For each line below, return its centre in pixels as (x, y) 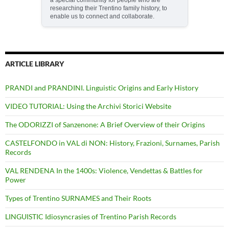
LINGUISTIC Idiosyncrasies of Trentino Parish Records (91, 216)
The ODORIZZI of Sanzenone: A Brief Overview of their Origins (105, 124)
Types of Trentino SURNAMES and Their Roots (78, 198)
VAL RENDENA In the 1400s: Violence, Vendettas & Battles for (104, 170)
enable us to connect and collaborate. (102, 16)
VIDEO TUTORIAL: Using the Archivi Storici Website (88, 106)
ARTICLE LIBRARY (35, 63)
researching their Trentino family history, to (108, 8)
